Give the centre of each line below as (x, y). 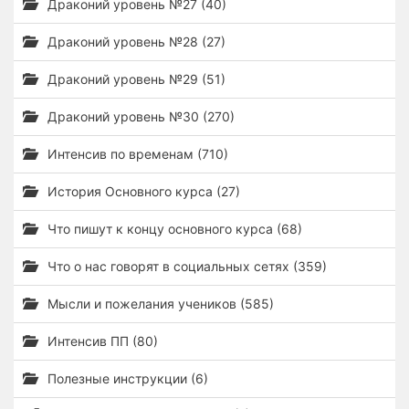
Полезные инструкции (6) (126, 378)
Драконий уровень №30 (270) (139, 116)
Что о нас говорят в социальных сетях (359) (185, 266)
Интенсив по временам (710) (136, 154)
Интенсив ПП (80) (101, 341)
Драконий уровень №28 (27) (135, 42)
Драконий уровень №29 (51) (135, 79)
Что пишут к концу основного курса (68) (173, 229)
